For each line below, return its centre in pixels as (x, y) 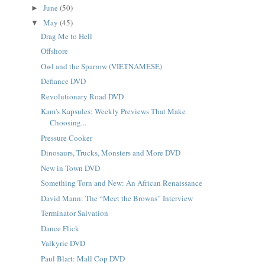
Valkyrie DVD (63, 243)
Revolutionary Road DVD (82, 96)
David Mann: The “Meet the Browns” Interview (117, 198)
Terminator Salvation (74, 213)
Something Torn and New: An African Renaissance (121, 183)
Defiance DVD (63, 81)
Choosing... (68, 122)
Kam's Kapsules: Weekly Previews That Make (113, 111)
